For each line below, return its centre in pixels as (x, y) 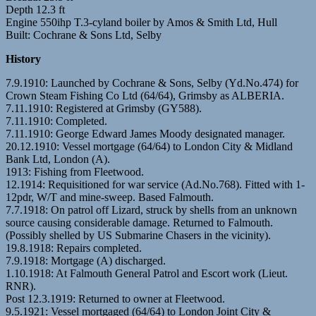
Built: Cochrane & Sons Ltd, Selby (84, 35)
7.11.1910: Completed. (56, 121)
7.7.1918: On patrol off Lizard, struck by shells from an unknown (151, 209)
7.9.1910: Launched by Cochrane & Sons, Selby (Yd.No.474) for (152, 83)
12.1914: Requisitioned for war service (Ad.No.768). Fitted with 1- (155, 184)
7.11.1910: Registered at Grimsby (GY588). (104, 108)
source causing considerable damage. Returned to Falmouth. (139, 222)
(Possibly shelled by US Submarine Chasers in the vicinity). (138, 235)
